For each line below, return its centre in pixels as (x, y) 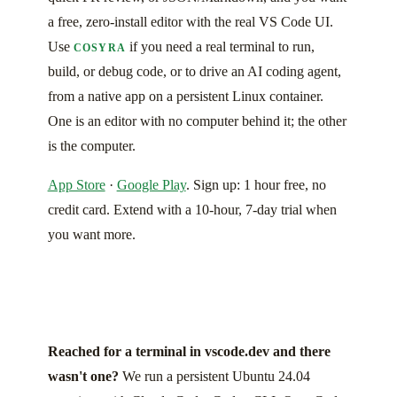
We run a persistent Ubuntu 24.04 (214, 377)
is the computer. (91, 146)
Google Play (151, 185)
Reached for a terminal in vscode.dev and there (189, 352)
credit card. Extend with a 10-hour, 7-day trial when (192, 210)
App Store (76, 185)
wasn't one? (83, 377)
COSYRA (100, 48)
